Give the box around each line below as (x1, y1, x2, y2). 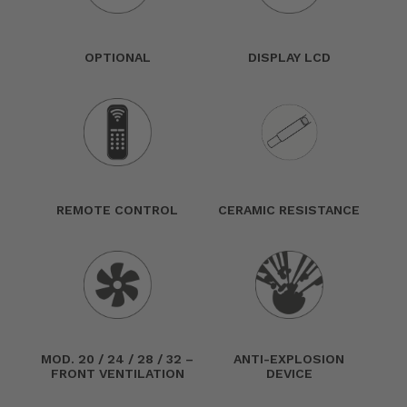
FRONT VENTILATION (50, 366, 184, 381)
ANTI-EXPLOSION (233, 352, 344, 366)
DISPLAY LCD (247, 50, 331, 65)
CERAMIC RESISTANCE (218, 203, 360, 217)
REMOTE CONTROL (56, 203, 178, 217)
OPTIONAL (84, 50, 151, 65)
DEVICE (265, 366, 313, 381)
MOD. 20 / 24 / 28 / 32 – (41, 352, 194, 366)
